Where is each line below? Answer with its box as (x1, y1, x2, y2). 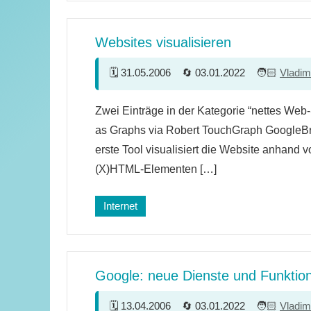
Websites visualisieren (95, 34, 231, 50)
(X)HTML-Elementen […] (95, 162, 217, 175)
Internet (103, 199, 137, 212)
